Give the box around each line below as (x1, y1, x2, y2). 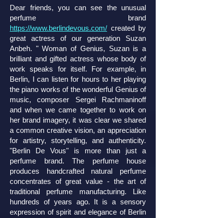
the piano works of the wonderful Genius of (10, 85, 146, 93)
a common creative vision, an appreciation (10, 126, 146, 134)
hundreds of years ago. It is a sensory (10, 198, 146, 206)
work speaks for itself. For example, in (10, 65, 146, 73)
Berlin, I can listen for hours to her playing (10, 75, 146, 83)
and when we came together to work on (10, 106, 146, 114)
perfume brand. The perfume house (10, 157, 146, 165)
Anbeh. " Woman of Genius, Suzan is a (10, 44, 146, 53)
